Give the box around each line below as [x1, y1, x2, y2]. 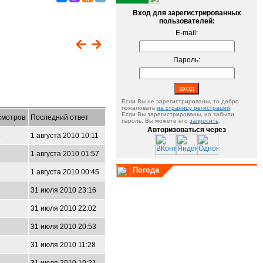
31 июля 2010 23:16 [31, 186, 96, 194]
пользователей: [159, 17, 215, 25]
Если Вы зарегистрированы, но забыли [122, 111, 234, 117]
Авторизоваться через [147, 126, 226, 134]
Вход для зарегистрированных [132, 9, 241, 17]
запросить [190, 117, 218, 124]
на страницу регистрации [157, 104, 230, 111]
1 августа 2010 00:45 [31, 168, 99, 176]
